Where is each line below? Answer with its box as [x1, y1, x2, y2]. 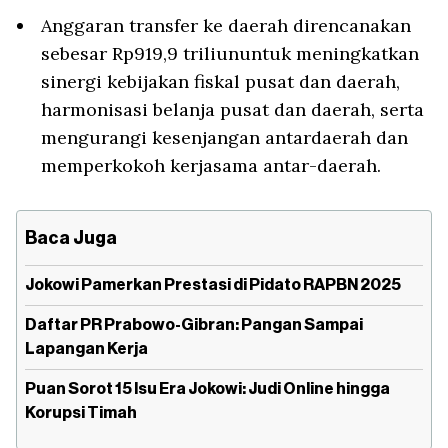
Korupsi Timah [25, 405, 137, 422]
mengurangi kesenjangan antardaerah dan [41, 126, 408, 150]
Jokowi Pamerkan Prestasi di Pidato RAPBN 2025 [25, 277, 401, 294]
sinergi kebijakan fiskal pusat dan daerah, [41, 70, 400, 94]
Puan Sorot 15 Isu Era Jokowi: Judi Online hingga [25, 381, 390, 398]
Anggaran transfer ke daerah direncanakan [41, 14, 411, 38]
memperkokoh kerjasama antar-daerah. [41, 154, 386, 178]
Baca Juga [25, 229, 117, 248]
